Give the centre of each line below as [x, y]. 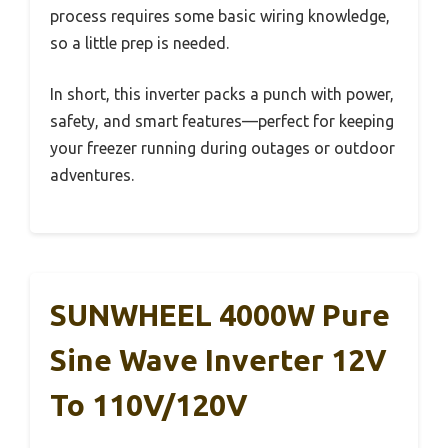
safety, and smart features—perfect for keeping [222, 120]
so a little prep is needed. [139, 42]
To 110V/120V [149, 404]
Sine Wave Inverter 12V [218, 359]
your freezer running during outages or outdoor [222, 147]
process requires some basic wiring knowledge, [220, 15]
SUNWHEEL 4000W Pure [220, 314]
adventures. [92, 174]
